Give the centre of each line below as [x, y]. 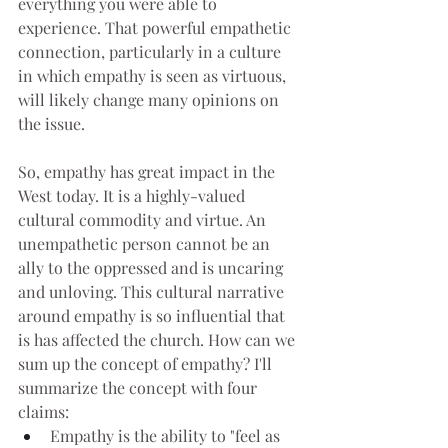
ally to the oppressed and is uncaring [152, 268]
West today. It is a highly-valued [133, 196]
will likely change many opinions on [150, 100]
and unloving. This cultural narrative [153, 292]
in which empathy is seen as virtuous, [154, 76]
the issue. [51, 124]
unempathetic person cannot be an [146, 244]
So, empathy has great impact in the [148, 172]
